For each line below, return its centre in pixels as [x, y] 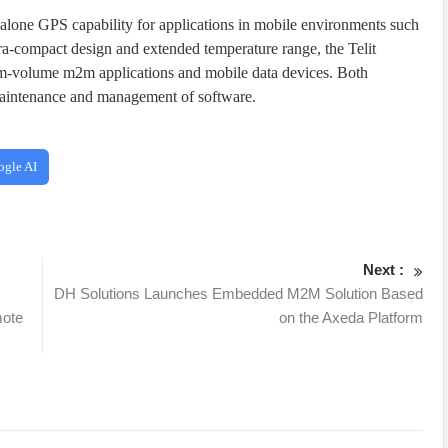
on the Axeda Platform [351, 318]
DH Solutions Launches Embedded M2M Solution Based [239, 294]
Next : [384, 270]
